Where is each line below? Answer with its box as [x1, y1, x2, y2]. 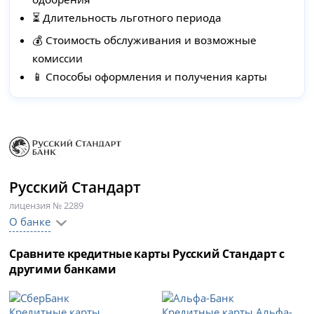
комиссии [32, 51, 83, 66]
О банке [9, 214, 51, 229]
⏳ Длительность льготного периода [32, 11, 222, 25]
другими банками [9, 261, 116, 278]
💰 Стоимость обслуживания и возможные [32, 33, 257, 48]
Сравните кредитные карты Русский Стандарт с [9, 246, 285, 262]
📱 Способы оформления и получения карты [32, 69, 268, 84]
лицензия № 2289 [9, 199, 84, 212]
